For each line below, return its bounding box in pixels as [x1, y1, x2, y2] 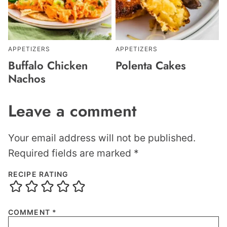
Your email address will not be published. [8, 132, 196, 144]
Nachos [8, 70, 46, 87]
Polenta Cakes [116, 57, 186, 73]
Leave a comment [8, 99, 136, 123]
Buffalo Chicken [8, 57, 88, 73]
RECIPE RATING [8, 170, 69, 179]
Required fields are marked [8, 147, 134, 160]
